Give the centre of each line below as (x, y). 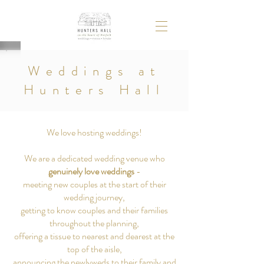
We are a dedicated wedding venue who (94, 158)
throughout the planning (93, 223)
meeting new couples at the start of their (94, 184)
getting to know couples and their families (94, 210)
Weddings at (94, 71)
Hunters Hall (94, 90)
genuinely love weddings (91, 171)
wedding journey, (94, 197)
